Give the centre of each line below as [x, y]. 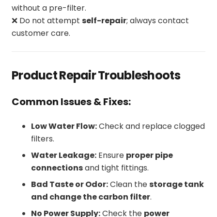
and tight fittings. [116, 168]
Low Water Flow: [64, 126]
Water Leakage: [64, 155]
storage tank [177, 184]
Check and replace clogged [151, 126]
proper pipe [149, 155]
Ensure [111, 155]
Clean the [129, 184]
